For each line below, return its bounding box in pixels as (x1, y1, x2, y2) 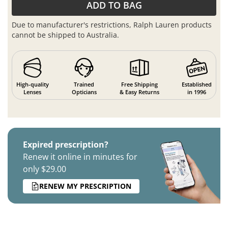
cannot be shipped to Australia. (12, 30, 120, 40)
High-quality (16, 80, 49, 88)
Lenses (23, 88, 42, 96)
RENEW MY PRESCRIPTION (39, 181, 131, 191)
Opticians (71, 88, 97, 96)
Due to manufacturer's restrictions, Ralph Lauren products (12, 20, 212, 30)
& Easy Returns (119, 88, 159, 96)
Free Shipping (121, 80, 158, 88)
